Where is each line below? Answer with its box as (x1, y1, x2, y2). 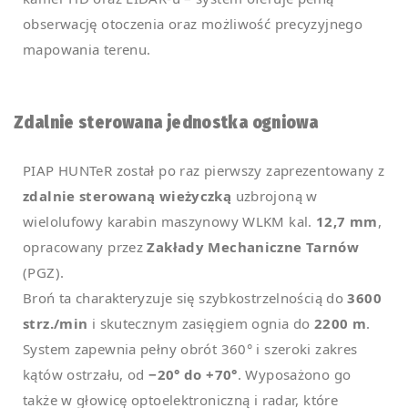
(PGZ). (23, 262, 65, 281)
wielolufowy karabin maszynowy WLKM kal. (23, 211, 316, 230)
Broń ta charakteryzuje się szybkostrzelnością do (23, 288, 348, 307)
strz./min (23, 313, 88, 332)
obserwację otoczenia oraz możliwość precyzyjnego (23, 14, 362, 33)
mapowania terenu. (23, 39, 151, 58)
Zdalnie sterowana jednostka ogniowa (14, 111, 319, 133)
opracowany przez (23, 237, 148, 256)
